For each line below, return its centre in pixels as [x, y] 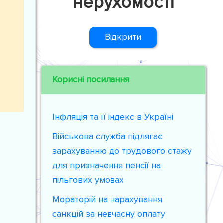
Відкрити [123, 37]
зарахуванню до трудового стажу [122, 151]
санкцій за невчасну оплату [109, 214]
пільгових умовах [88, 180]
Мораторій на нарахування [108, 199]
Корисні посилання [91, 79]
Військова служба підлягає [108, 136]
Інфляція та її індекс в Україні [113, 117]
